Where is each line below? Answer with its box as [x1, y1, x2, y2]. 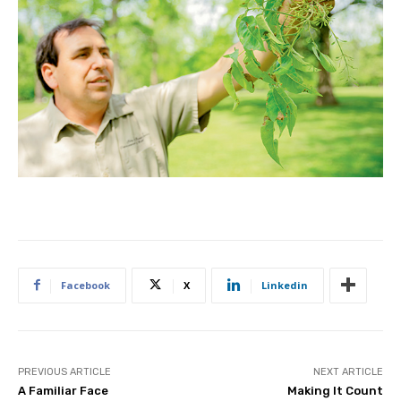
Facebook [61, 277, 110, 292]
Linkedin [261, 277, 308, 292]
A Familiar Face [18, 383, 108, 397]
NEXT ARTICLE [312, 365, 383, 378]
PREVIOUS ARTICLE [18, 365, 111, 378]
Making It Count [286, 383, 383, 397]
